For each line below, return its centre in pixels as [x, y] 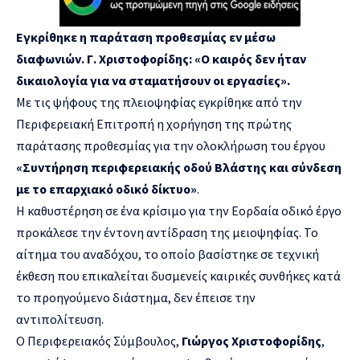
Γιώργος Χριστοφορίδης [252, 340]
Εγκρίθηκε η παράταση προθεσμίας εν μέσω [146, 37]
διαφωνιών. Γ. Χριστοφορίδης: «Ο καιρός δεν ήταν [161, 58]
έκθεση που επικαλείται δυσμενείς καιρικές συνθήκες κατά [178, 275]
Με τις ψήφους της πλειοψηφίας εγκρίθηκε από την [159, 102]
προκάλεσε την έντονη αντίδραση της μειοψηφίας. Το [167, 232]
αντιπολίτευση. [60, 319]
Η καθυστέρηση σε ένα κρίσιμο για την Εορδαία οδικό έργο [179, 210]
